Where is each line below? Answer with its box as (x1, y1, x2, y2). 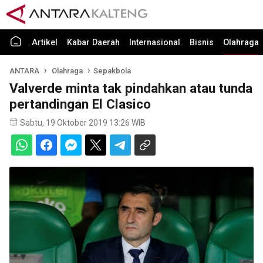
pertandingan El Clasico (9, 96, 151, 112)
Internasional (129, 38, 180, 48)
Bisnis (190, 38, 214, 48)
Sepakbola (93, 66, 131, 75)
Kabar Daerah (67, 38, 120, 48)
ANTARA (9, 66, 39, 75)
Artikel (32, 38, 58, 48)
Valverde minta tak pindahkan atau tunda (9, 80, 252, 96)
